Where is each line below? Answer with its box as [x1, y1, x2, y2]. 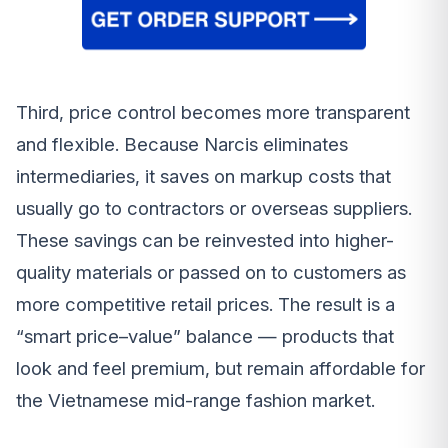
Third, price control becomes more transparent [16, 101, 410, 125]
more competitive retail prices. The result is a [16, 293, 395, 317]
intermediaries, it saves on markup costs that [16, 165, 391, 189]
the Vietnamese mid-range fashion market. [16, 389, 375, 413]
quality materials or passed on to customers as [16, 261, 406, 285]
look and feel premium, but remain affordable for [16, 357, 425, 381]
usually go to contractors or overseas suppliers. [16, 197, 412, 221]
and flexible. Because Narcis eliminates [16, 133, 348, 157]
